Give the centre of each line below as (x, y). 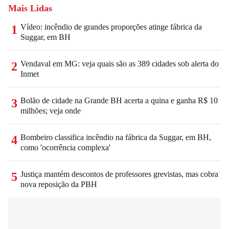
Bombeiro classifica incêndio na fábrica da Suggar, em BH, (116, 137)
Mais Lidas (30, 8)
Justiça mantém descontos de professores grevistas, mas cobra (119, 174)
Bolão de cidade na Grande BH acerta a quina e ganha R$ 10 (119, 100)
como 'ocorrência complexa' (65, 147)
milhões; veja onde (51, 110)
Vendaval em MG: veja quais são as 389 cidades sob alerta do (120, 63)
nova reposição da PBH (59, 184)
